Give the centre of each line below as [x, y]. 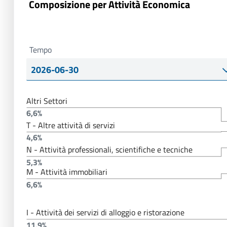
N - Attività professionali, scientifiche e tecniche [110, 150]
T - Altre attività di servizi [71, 125]
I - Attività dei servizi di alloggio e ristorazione [106, 213]
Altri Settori [47, 101]
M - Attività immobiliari [67, 172]
